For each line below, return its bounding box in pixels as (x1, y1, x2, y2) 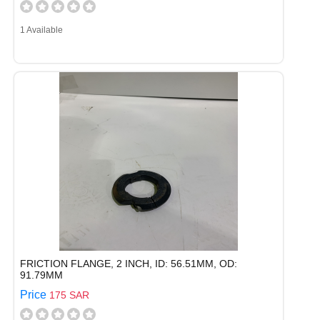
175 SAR (49, 289, 89, 301)
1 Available (20, 25, 63, 35)
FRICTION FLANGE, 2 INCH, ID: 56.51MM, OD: (20, 258, 237, 269)
